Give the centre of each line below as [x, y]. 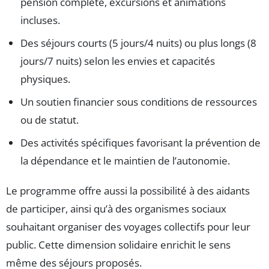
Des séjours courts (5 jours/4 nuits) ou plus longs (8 [138, 43]
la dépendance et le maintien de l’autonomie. [125, 161]
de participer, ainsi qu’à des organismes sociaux [116, 209]
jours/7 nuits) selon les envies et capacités [118, 61]
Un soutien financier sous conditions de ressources [139, 102]
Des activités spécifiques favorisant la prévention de [141, 143]
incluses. [40, 20]
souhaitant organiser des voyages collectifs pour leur [128, 227]
